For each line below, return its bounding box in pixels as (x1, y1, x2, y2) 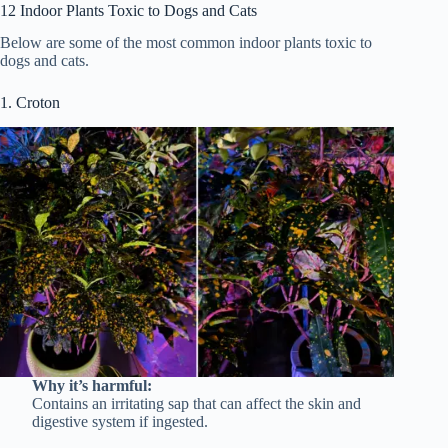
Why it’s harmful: (31, 377, 152, 395)
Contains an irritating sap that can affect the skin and (31, 395, 361, 413)
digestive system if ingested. (31, 413, 208, 431)
